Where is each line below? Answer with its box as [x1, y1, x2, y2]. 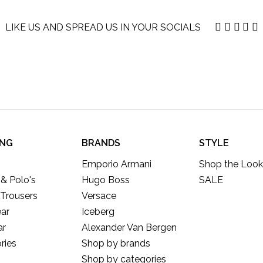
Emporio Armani [82, 159, 151, 170]
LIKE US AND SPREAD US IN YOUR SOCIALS [5, 21, 203, 33]
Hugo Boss [82, 174, 130, 186]
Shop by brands [82, 238, 150, 249]
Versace [82, 190, 116, 201]
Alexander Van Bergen [82, 222, 177, 233]
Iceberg [82, 206, 114, 217]
